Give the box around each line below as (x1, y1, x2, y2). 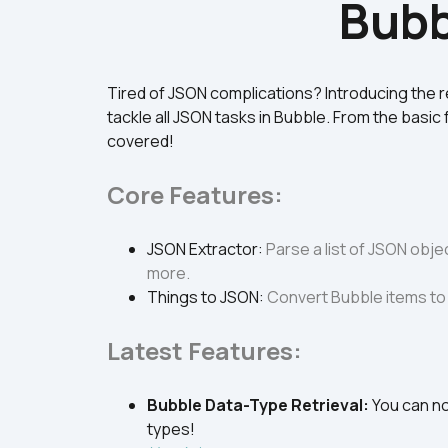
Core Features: (107, 178, 283, 211)
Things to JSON (147, 286, 259, 308)
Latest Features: (107, 334, 302, 367)
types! (147, 418, 198, 440)
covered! (107, 130, 174, 152)
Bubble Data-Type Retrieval (147, 394, 363, 416)
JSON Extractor (147, 238, 258, 260)
